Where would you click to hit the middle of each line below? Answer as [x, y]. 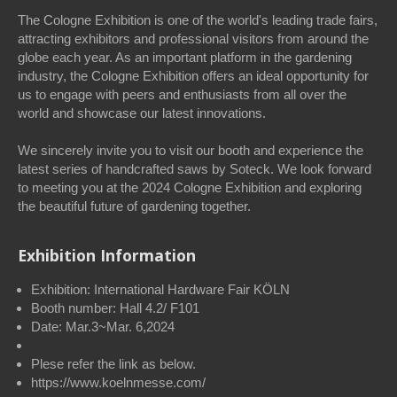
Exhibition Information [107, 256]
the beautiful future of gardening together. [134, 206]
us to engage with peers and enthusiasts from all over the [182, 95]
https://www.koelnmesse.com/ [118, 383]
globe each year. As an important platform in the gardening [185, 58]
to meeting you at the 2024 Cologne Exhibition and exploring [190, 188]
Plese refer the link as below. [113, 364]
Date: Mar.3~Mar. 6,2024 [103, 327]
